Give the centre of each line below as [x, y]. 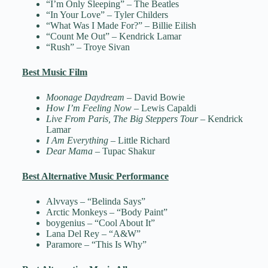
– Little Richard [139, 141]
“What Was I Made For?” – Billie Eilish [121, 26]
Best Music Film [54, 72]
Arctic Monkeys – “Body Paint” [106, 212]
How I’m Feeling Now [89, 108]
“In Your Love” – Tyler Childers [107, 15]
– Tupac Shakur [125, 151]
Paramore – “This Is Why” [96, 245]
